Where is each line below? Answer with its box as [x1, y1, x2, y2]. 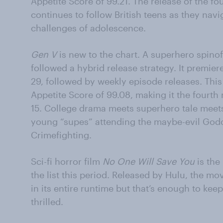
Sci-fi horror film [31, 156, 103, 167]
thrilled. [31, 196, 63, 207]
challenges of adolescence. [31, 22, 146, 33]
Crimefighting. [31, 129, 92, 140]
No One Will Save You [103, 156, 195, 167]
